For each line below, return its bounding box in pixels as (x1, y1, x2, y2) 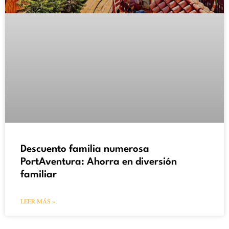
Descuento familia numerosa (20, 144, 149, 155)
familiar (20, 170, 57, 180)
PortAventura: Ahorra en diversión (20, 157, 177, 168)
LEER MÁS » (20, 197, 55, 205)
